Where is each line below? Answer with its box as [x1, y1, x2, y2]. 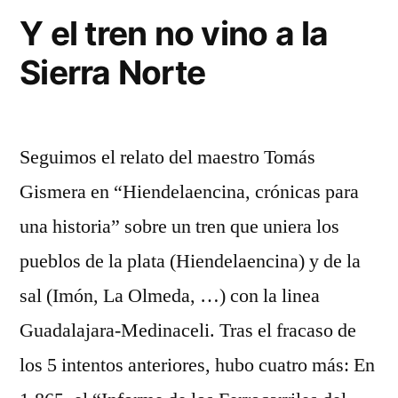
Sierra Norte [20, 52, 206, 92]
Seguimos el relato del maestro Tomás [20, 145, 315, 170]
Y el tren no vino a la [20, 13, 329, 53]
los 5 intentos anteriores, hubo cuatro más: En [20, 353, 375, 378]
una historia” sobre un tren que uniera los [20, 214, 339, 239]
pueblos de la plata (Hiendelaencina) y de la [20, 249, 361, 274]
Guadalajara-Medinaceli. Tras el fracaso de [20, 318, 356, 343]
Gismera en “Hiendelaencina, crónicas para [20, 179, 359, 204]
